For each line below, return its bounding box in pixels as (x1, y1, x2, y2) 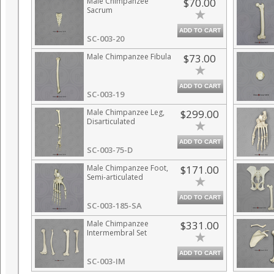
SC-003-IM (87, 256, 125, 267)
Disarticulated (87, 116, 135, 127)
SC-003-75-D (87, 144, 133, 155)
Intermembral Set (87, 228, 147, 238)
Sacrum (87, 5, 113, 15)
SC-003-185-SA (87, 200, 142, 211)
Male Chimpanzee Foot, (87, 163, 168, 173)
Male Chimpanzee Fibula (87, 51, 171, 62)
